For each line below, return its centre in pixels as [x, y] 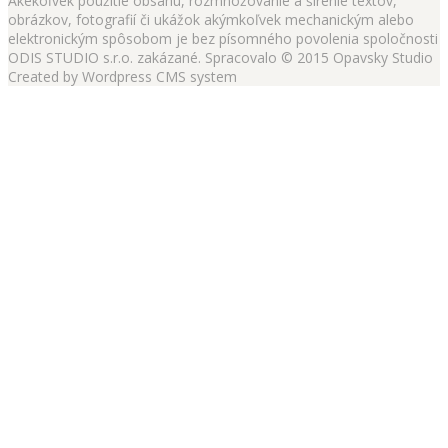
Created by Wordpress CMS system [122, 77]
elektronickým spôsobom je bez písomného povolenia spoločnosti [223, 39]
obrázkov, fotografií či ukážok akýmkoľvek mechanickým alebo [211, 20]
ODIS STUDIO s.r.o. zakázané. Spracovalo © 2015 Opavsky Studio [220, 58]
